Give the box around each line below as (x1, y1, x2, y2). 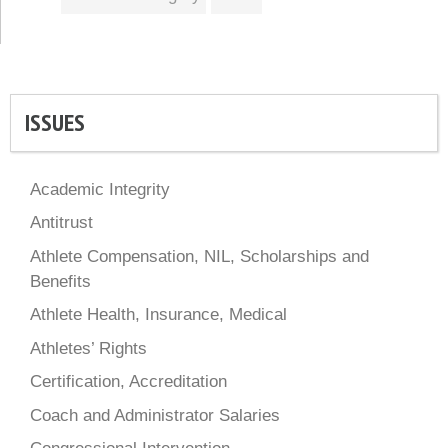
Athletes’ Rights (30, 338, 147, 358)
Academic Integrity (30, 179, 170, 199)
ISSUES (25, 106, 85, 138)
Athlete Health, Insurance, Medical (30, 305, 287, 325)
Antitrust (30, 213, 93, 233)
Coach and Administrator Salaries (30, 405, 280, 425)
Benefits (30, 271, 91, 291)
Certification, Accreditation (30, 372, 227, 392)
